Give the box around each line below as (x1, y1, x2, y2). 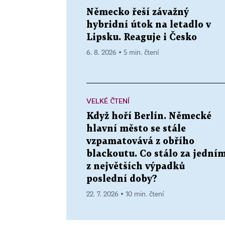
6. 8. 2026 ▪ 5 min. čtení (86, 49, 159, 56)
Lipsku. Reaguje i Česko (86, 33, 197, 42)
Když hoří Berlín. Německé (86, 111, 211, 121)
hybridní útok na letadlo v (86, 20, 211, 29)
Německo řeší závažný (86, 8, 189, 17)
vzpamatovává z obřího (86, 137, 194, 146)
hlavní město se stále (86, 124, 186, 133)
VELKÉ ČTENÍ (86, 96, 130, 105)
